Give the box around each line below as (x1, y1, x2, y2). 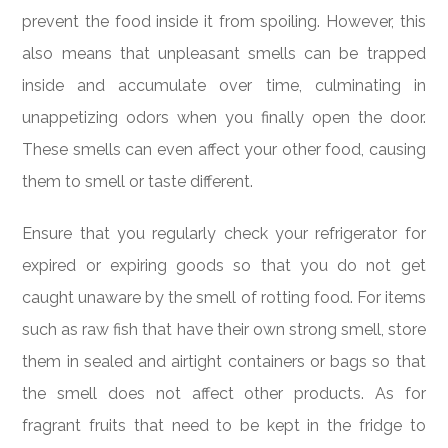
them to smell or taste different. (22, 172, 254, 192)
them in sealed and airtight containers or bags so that (22, 351, 426, 371)
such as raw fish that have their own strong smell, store (22, 319, 426, 339)
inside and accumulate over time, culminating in (22, 76, 426, 96)
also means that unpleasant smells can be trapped (22, 44, 426, 64)
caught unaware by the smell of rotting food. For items (22, 287, 426, 307)
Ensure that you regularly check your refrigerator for (22, 223, 426, 243)
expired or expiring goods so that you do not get (22, 255, 426, 275)
